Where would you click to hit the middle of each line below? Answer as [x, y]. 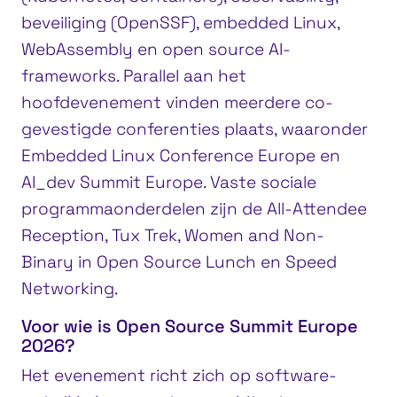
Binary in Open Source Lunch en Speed [179, 261]
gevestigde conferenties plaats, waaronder [195, 128]
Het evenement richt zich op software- [179, 375]
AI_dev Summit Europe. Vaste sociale [169, 182]
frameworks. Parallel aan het [134, 75]
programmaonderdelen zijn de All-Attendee [194, 208]
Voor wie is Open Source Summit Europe [190, 326]
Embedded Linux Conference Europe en [181, 155]
